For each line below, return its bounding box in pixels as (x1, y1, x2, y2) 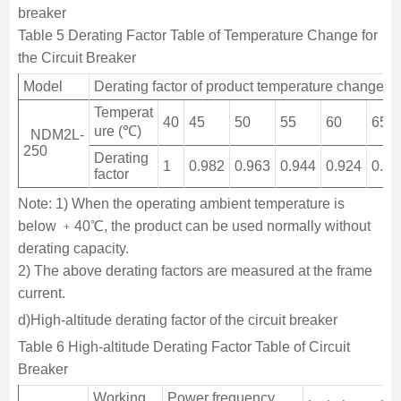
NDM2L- (22, 126, 84, 142)
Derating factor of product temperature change (93, 78, 384, 94)
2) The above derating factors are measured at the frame (17, 262, 372, 278)
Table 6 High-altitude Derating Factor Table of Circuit (17, 338, 350, 354)
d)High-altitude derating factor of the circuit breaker (17, 311, 337, 328)
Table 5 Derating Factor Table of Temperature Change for (17, 27, 378, 43)
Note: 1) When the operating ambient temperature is (17, 195, 345, 211)
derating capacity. (17, 240, 129, 256)
